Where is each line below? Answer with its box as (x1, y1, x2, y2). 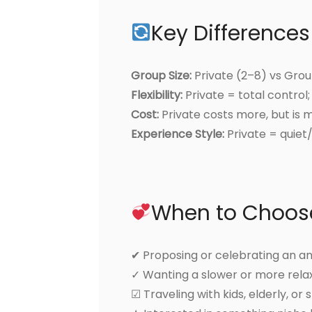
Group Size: (131, 67, 192, 84)
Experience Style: (131, 125, 224, 142)
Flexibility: (131, 86, 182, 103)
